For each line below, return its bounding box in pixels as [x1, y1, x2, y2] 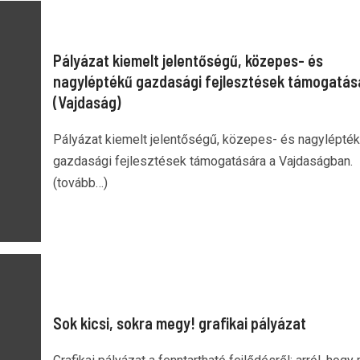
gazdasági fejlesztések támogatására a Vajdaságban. [52, 153, 353, 169]
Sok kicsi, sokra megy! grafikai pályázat [52, 313, 306, 333]
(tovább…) [52, 174, 108, 190]
